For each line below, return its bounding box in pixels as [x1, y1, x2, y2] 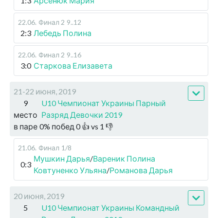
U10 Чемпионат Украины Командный [41, 203, 180, 212]
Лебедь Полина [34, 28, 91, 37]
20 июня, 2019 [14, 191, 64, 200]
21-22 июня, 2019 [14, 87, 76, 96]
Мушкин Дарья [34, 154, 90, 163]
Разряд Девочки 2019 [41, 110, 122, 119]
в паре [14, 122, 37, 131]
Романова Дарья [109, 165, 173, 175]
